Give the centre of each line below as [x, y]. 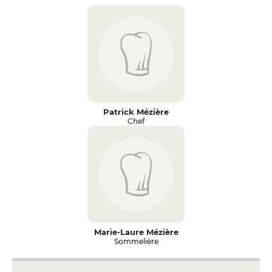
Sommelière [136, 241]
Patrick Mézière [136, 112]
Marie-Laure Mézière [136, 232]
